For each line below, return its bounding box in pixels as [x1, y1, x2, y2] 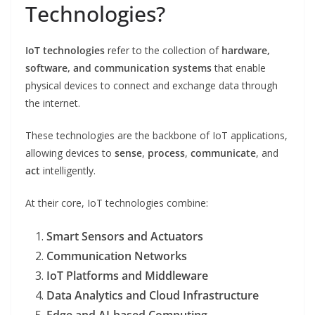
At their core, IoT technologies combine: [25, 196, 208, 210]
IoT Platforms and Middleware [46, 268, 208, 284]
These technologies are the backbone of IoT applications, [25, 129, 288, 143]
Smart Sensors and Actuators [46, 229, 203, 245]
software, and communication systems [25, 61, 212, 75]
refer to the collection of [105, 44, 221, 58]
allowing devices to [25, 146, 115, 160]
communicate [191, 146, 256, 160]
